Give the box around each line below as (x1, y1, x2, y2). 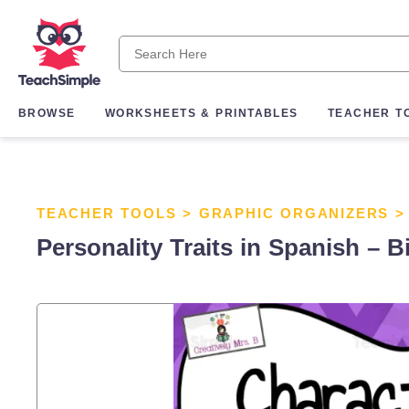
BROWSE (18, 107, 76, 121)
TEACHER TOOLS (37, 205, 177, 221)
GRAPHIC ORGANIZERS (198, 205, 390, 221)
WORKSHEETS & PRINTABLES (104, 107, 299, 121)
